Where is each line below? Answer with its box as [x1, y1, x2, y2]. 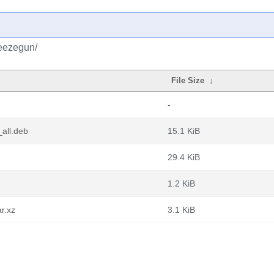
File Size [171, 76, 205, 85]
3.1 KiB [168, 205, 195, 215]
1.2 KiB [168, 179, 195, 188]
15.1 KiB [168, 126, 200, 136]
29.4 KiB [168, 152, 200, 162]
